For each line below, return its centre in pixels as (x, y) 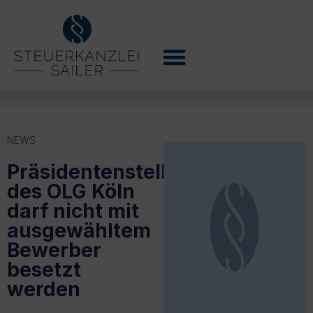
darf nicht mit (73, 211)
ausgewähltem (79, 230)
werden (44, 289)
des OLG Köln (71, 191)
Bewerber (54, 250)
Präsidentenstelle (93, 172)
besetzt (44, 269)
